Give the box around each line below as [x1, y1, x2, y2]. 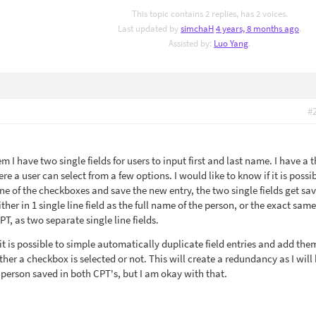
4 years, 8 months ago [216, 23, 300, 35]
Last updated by [118, 23, 181, 35]
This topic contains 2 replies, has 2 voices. [131, 8, 288, 20]
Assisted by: [169, 37, 214, 49]
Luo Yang [214, 37, 249, 49]
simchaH [181, 23, 214, 35]
